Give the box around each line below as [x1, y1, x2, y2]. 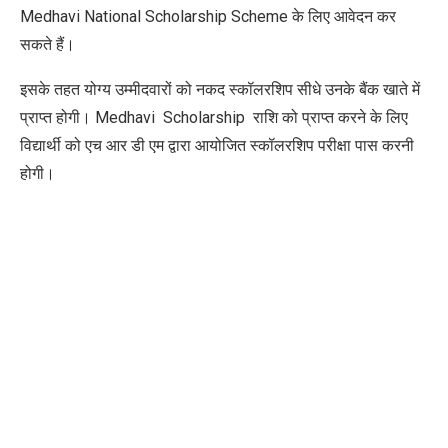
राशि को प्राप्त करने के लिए [253, 107, 408, 127]
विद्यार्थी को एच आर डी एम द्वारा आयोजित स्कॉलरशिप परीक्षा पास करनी [20, 135, 414, 155]
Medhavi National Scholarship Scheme [20, 6, 288, 26]
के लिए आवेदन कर [288, 6, 396, 26]
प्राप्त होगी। [20, 107, 95, 127]
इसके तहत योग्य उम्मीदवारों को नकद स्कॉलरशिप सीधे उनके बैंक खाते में [20, 79, 420, 99]
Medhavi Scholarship [95, 107, 253, 127]
